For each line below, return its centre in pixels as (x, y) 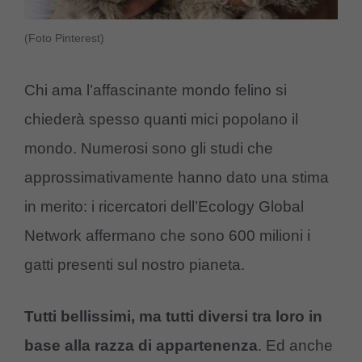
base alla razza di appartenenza (141, 346)
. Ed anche (295, 346)
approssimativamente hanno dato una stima (177, 177)
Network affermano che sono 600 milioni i (167, 235)
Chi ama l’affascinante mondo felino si (156, 90)
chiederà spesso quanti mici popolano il (161, 119)
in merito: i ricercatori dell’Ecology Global (164, 206)
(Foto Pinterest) (64, 38)
